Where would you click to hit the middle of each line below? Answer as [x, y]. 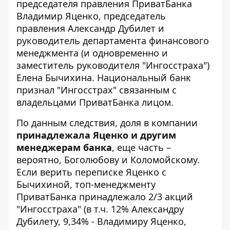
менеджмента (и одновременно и [92, 53]
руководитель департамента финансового [113, 41]
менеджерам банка [64, 147]
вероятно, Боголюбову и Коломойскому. [108, 160]
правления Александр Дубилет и [90, 28]
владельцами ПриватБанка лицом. [95, 102]
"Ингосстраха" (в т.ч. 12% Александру [100, 209]
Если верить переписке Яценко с [91, 172]
